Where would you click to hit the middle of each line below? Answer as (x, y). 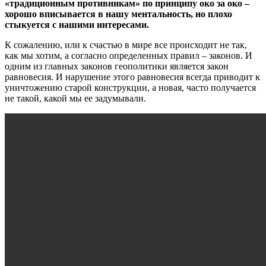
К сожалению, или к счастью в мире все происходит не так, (126, 45)
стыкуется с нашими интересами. (77, 24)
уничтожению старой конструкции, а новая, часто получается (130, 87)
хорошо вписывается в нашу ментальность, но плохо (118, 14)
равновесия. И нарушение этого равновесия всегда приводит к (132, 77)
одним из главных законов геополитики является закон (117, 66)
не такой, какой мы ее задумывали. (75, 98)
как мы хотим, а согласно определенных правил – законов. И (129, 55)
